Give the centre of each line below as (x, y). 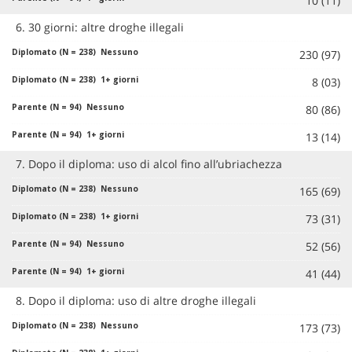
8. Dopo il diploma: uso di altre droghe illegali (136, 300)
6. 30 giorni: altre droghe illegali (100, 27)
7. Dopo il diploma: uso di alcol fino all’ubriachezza (149, 163)
